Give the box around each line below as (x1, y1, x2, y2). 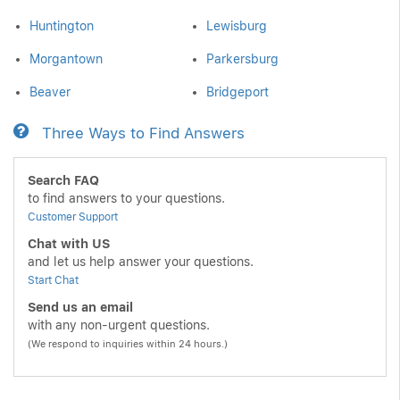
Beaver (29, 85, 71, 99)
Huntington (29, 19, 94, 33)
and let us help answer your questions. (28, 254, 254, 269)
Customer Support (28, 211, 118, 223)
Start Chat (28, 274, 79, 287)
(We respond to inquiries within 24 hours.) (28, 338, 228, 350)
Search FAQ (28, 173, 99, 187)
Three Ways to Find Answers (42, 124, 245, 142)
